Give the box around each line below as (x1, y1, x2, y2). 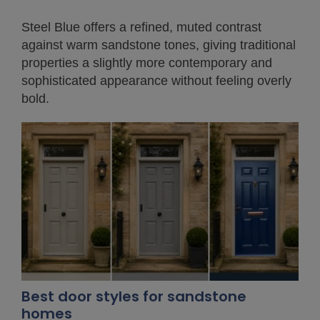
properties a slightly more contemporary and (21, 55, 272, 70)
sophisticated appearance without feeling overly (21, 73, 291, 88)
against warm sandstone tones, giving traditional (21, 37, 296, 52)
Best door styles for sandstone (21, 286, 246, 306)
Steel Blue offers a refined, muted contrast (21, 19, 261, 34)
